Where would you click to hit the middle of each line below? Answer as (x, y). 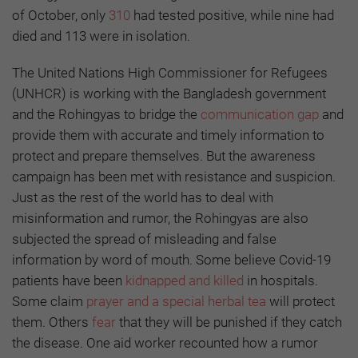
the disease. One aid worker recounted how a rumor (165, 342)
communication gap (260, 114)
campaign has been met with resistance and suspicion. (174, 176)
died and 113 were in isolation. (101, 36)
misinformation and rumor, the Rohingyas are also (160, 218)
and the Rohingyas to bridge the (106, 114)
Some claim (49, 301)
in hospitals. (281, 280)
